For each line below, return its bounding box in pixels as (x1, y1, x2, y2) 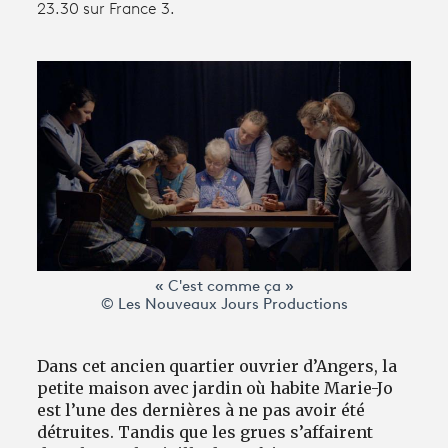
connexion (60, 98, 139, 121)
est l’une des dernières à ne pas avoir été (37, 399, 366, 420)
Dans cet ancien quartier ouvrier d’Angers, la (37, 355, 398, 376)
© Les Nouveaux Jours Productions (100, 297, 348, 313)
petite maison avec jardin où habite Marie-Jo (37, 377, 398, 398)
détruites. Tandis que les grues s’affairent (37, 421, 374, 442)
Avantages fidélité (32, 50, 175, 73)
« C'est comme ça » (154, 279, 294, 295)
